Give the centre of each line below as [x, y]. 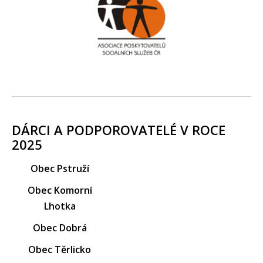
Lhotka [60, 206]
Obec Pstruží [60, 168]
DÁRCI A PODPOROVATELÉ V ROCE [119, 129]
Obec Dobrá [60, 227]
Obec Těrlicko [60, 249]
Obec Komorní [60, 190]
